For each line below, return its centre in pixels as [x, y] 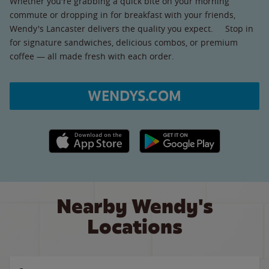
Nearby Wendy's [134, 206]
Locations [134, 227]
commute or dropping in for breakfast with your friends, [122, 14]
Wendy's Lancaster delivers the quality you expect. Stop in [131, 28]
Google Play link [170, 135]
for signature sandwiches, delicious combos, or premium [124, 42]
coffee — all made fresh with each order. [92, 56]
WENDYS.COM [134, 96]
